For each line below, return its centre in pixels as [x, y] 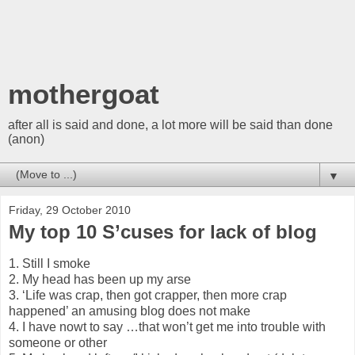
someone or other [58, 342]
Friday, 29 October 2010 [70, 210]
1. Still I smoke [50, 263]
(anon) [26, 139]
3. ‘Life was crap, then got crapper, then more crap [148, 295]
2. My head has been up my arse [100, 279]
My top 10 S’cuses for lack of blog [163, 232]
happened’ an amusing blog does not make [130, 311]
